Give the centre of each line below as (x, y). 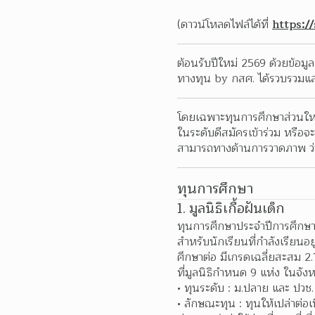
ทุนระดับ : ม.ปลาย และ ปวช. (249, 288)
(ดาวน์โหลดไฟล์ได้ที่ (225, 25)
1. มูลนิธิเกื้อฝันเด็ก (231, 209)
